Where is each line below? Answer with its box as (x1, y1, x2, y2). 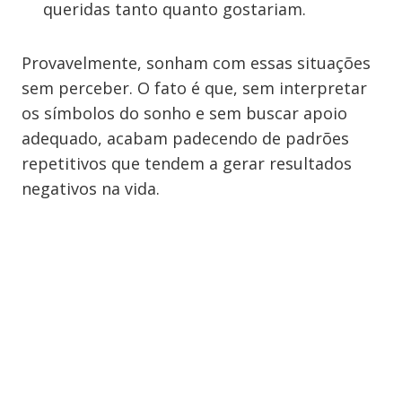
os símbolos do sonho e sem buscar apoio (22, 102, 347, 124)
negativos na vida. (22, 178, 160, 199)
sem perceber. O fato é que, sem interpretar (22, 77, 367, 99)
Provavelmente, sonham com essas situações (22, 52, 371, 74)
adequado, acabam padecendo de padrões (22, 127, 349, 149)
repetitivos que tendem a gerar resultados (22, 153, 352, 174)
